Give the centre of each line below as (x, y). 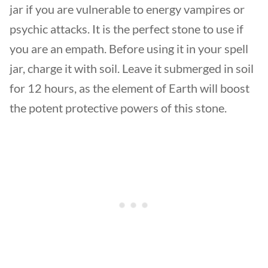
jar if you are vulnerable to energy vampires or (127, 9)
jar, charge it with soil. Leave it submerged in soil (132, 68)
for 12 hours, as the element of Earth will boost (130, 88)
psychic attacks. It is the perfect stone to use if (127, 29)
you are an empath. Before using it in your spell (129, 48)
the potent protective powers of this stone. (119, 108)
